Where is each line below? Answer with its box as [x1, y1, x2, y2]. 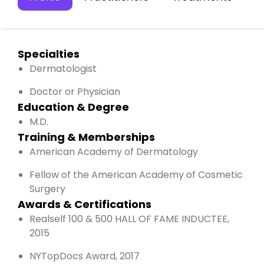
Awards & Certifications [18, 196, 151, 212]
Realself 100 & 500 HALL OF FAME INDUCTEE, [29, 212, 229, 226]
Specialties [18, 46, 80, 61]
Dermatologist [29, 61, 97, 75]
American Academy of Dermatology [29, 144, 198, 159]
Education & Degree [18, 99, 129, 114]
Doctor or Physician [29, 84, 120, 98]
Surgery [29, 181, 65, 196]
